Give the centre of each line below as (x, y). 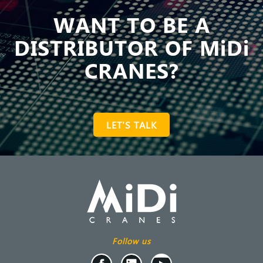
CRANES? (131, 70)
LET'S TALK (131, 124)
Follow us (131, 241)
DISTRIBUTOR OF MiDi (131, 47)
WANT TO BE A (131, 24)
